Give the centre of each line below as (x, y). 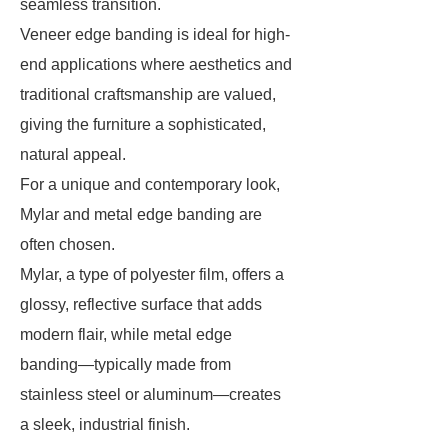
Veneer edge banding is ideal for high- (155, 34)
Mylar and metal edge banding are (141, 214)
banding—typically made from (125, 364)
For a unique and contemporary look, (150, 184)
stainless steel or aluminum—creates (150, 394)
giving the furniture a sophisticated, (143, 124)
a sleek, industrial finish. (107, 424)
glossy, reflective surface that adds (141, 304)
